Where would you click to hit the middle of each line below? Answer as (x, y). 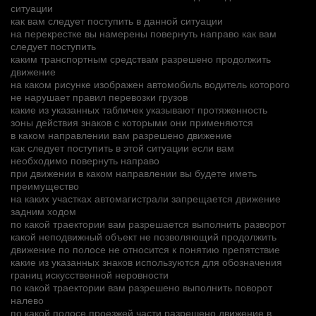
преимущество (45, 185)
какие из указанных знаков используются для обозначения (146, 261)
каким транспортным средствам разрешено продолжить (141, 58)
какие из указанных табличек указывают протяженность (139, 109)
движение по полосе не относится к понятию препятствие (145, 249)
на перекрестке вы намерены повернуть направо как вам (144, 33)
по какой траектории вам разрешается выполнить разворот (148, 223)
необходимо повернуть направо (85, 160)
